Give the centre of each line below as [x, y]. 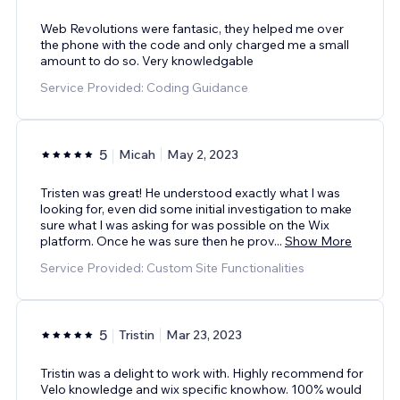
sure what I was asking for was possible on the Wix [185, 225]
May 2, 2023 [203, 154]
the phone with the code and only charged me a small [195, 44]
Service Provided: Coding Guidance [144, 87]
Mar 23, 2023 [204, 334]
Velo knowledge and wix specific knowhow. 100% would [201, 389]
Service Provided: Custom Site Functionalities [172, 267]
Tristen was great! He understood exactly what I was [190, 192]
